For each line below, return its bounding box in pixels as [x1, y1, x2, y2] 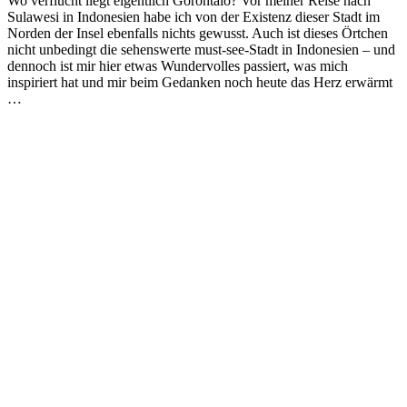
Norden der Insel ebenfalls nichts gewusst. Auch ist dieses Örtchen [7, 25, 388, 41]
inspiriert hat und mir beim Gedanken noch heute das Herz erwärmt [7, 74, 392, 90]
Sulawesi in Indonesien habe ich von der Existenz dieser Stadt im [7, 8, 380, 25]
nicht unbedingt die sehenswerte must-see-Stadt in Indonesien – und [7, 41, 395, 57]
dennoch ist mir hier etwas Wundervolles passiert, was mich [7, 57, 348, 74]
